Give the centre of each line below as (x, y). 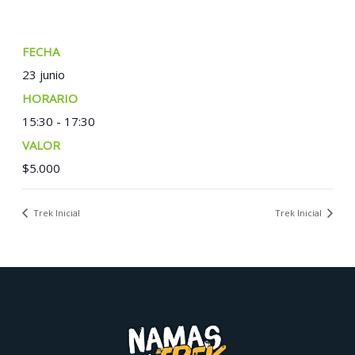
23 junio (44, 74)
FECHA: (80, 51)
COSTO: (82, 145)
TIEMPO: (103, 98)
